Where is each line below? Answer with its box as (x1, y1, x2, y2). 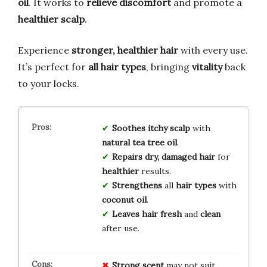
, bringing (146, 60, 192, 73)
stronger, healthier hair (72, 44, 178, 56)
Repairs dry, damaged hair (111, 151, 215, 162)
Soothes (111, 122, 145, 133)
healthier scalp (18, 13, 85, 25)
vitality (192, 60, 222, 73)
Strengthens (111, 179, 162, 191)
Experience (18, 44, 72, 56)
